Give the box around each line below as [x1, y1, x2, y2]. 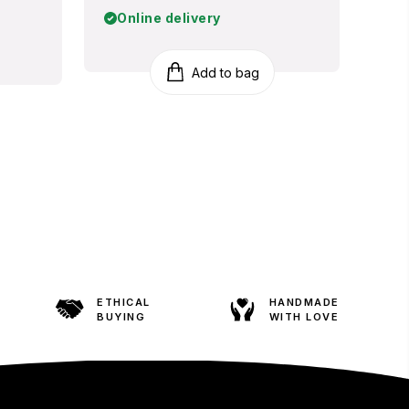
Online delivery [117, 10, 221, 26]
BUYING [97, 309, 146, 323]
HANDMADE [268, 295, 340, 309]
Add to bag [191, 64, 259, 80]
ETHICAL [97, 295, 151, 309]
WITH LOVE [268, 309, 340, 323]
